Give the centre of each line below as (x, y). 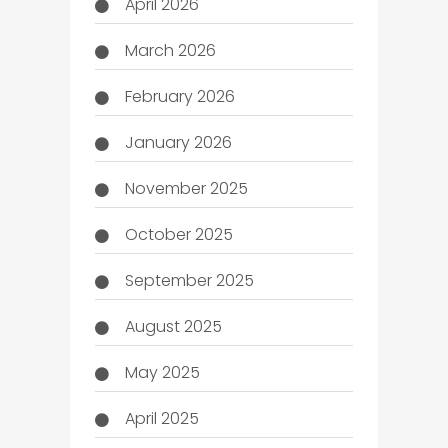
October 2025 (178, 234)
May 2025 (162, 372)
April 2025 (161, 418)
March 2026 (170, 50)
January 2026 (178, 142)
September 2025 (189, 280)
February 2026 (179, 96)
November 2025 (186, 188)
